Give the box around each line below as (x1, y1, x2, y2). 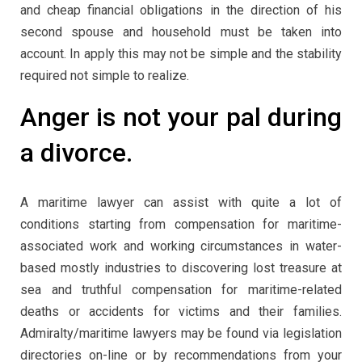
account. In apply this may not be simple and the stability (20, 46, 342, 62)
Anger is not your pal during (20, 102, 342, 133)
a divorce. (20, 137, 133, 169)
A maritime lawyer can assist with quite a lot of (20, 194, 342, 210)
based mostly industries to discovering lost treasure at (20, 259, 342, 276)
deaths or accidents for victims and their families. (20, 303, 342, 319)
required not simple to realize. (20, 68, 189, 84)
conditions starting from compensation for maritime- (20, 216, 342, 232)
